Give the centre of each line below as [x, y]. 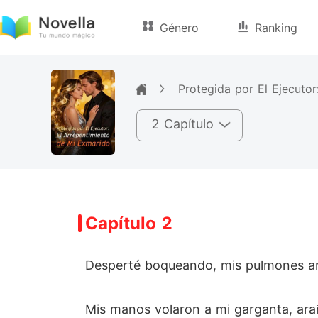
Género [180, 28]
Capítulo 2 [129, 223]
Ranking [276, 28]
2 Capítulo [182, 124]
